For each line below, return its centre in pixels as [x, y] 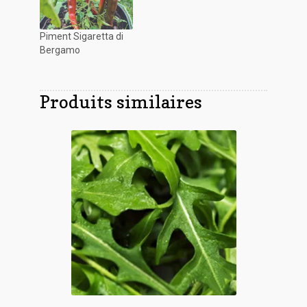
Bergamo [60, 50]
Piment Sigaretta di [81, 37]
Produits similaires [121, 102]
